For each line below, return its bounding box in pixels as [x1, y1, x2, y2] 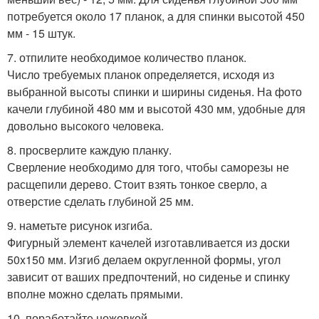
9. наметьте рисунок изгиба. [7, 217, 152, 234]
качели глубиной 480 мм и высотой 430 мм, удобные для [7, 100, 305, 117]
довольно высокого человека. [7, 117, 164, 135]
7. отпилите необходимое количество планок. [7, 49, 246, 66]
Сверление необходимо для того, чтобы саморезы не [7, 159, 289, 176]
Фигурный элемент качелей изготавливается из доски [7, 234, 290, 251]
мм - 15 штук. [7, 25, 75, 42]
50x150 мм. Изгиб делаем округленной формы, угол [7, 251, 281, 268]
